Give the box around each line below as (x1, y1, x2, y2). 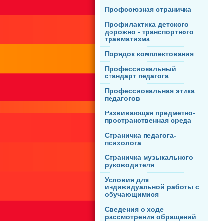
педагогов (105, 95, 140, 103)
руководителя (105, 161, 154, 169)
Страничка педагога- (105, 132, 176, 140)
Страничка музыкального (105, 154, 193, 162)
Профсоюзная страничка (105, 6, 191, 14)
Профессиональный (105, 65, 176, 73)
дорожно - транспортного (105, 28, 194, 36)
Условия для (105, 176, 149, 184)
